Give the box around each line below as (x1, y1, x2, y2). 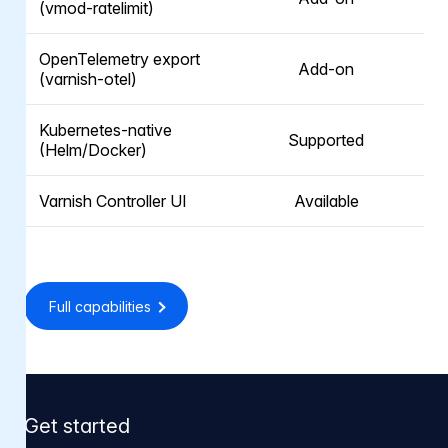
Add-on (298, 59, 354, 80)
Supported (288, 130, 364, 151)
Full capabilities (48, 297, 151, 315)
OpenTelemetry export (39, 49, 200, 70)
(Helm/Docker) (39, 140, 147, 161)
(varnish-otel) (39, 69, 137, 90)
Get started (24, 413, 130, 438)
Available (293, 191, 359, 212)
